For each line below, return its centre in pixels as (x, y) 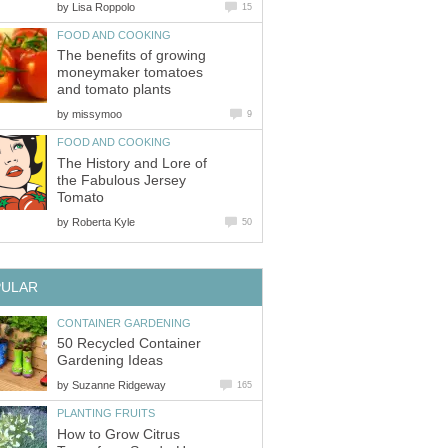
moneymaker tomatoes (130, 73)
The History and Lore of (132, 163)
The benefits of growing (131, 56)
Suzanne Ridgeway (119, 385)
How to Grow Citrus (118, 434)
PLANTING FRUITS (106, 413)
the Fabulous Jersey (121, 180)
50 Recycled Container (129, 344)
